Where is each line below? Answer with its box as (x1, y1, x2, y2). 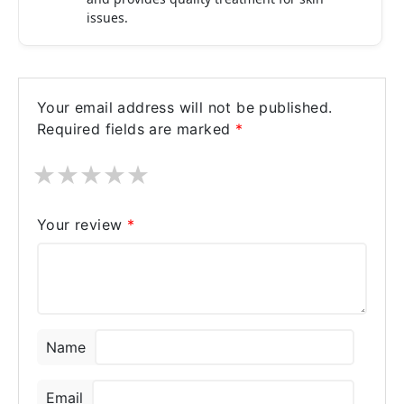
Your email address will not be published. (37, 98, 333, 116)
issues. (87, 9, 128, 26)
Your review (37, 216, 127, 234)
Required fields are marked (37, 120, 235, 138)
